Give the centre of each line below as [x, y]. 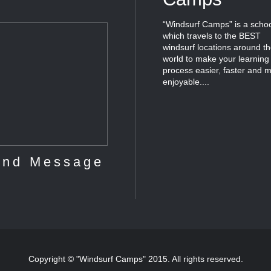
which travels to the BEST [212, 35]
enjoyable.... [186, 81]
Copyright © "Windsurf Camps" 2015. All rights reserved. [135, 259]
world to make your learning [216, 58]
